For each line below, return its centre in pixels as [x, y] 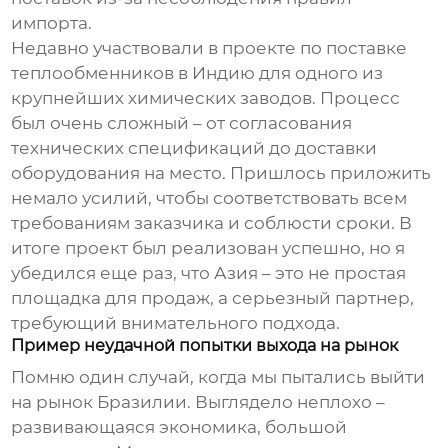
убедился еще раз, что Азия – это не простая [209, 273]
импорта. [52, 23]
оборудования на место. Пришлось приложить [221, 173]
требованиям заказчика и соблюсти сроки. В [212, 223]
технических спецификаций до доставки [194, 148]
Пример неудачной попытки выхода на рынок [205, 346]
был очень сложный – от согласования [182, 123]
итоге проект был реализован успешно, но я [208, 248]
